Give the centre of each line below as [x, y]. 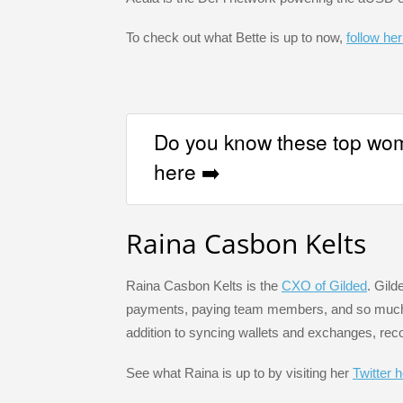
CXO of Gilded [324, 286]
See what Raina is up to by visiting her [239, 372]
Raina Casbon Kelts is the [204, 286]
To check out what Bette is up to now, [236, 38]
